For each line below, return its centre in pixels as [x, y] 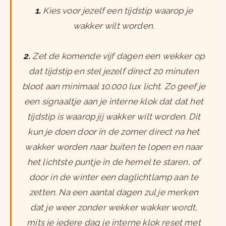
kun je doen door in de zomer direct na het [114, 132]
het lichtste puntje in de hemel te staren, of [114, 162]
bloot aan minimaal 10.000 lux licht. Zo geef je [114, 87]
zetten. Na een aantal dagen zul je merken [114, 192]
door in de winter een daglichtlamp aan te [114, 177]
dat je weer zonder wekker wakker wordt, [114, 208]
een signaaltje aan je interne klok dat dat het [114, 102]
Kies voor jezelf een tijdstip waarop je [117, 11]
